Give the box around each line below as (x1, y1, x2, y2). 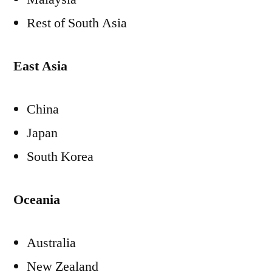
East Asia (13, 58, 67, 75)
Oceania (13, 191, 60, 208)
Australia (27, 234, 76, 251)
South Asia (68, 15, 127, 32)
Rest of (27, 15, 68, 32)
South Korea (27, 148, 93, 165)
